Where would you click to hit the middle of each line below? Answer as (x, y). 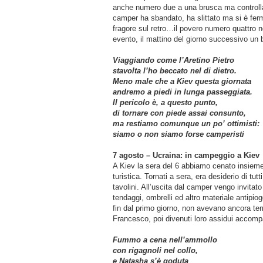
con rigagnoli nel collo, (155, 250)
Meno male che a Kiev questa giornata (182, 81)
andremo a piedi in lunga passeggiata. (183, 92)
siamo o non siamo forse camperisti (182, 134)
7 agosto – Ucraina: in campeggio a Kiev (186, 155)
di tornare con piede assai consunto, (179, 113)
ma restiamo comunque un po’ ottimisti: (186, 123)
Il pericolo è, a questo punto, (165, 102)
